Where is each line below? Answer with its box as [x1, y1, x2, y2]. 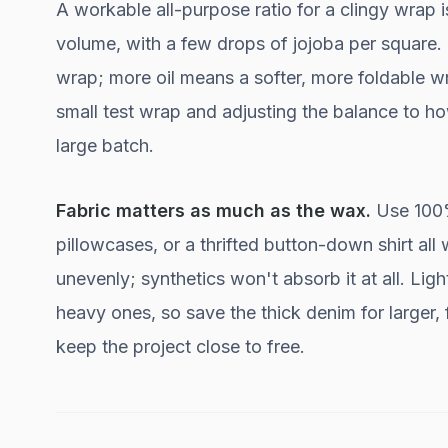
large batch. [56, 134, 154, 156]
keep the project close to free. [56, 336, 305, 357]
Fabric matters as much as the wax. [56, 200, 371, 221]
